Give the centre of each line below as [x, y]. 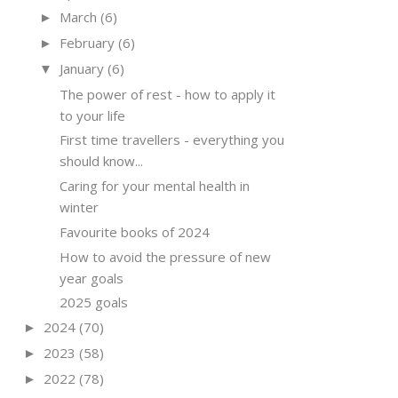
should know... [101, 161]
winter [79, 207]
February [87, 43]
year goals [91, 278]
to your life [92, 115]
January [82, 68]
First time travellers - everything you [171, 140]
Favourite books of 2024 [134, 231]
